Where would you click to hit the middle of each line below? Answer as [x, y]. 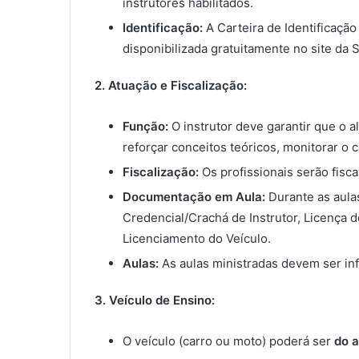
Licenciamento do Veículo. [197, 239]
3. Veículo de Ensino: [155, 301]
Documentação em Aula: [194, 197]
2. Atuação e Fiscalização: [171, 86]
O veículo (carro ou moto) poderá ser [228, 341]
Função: [145, 127]
